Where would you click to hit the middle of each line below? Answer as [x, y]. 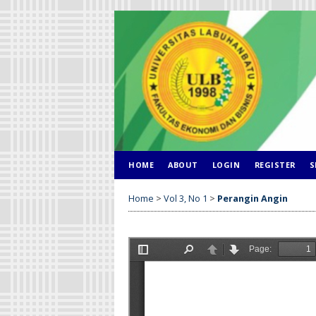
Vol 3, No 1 [186, 198]
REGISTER [275, 165]
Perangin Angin [253, 198]
